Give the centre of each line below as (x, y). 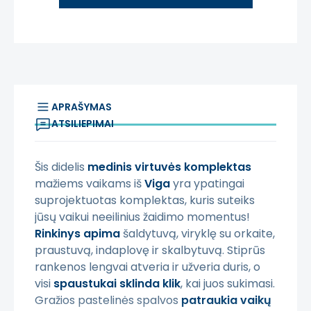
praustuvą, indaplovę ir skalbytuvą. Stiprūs (150, 251)
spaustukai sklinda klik (117, 284)
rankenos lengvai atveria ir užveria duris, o (148, 267)
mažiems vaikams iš (90, 184)
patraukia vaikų (226, 301)
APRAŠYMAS (82, 107)
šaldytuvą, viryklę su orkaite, (197, 234)
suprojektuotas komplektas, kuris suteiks (145, 201)
